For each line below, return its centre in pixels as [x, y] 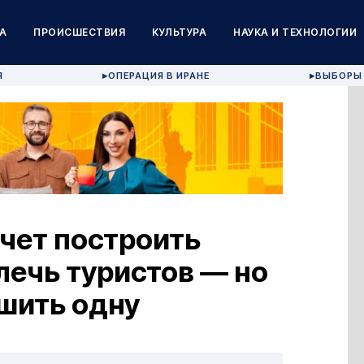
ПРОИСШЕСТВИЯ [80, 32]
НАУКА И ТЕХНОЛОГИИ [295, 32]
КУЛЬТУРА [180, 32]
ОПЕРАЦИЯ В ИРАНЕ [159, 76]
